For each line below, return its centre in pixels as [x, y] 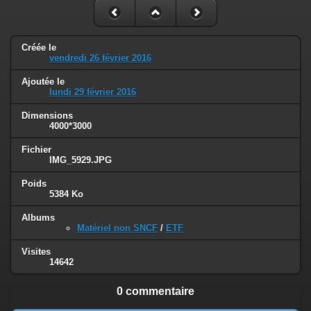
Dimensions [47, 116]
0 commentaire [155, 291]
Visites [36, 251]
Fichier [36, 150]
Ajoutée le [43, 82]
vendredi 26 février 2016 [100, 58]
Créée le [39, 48]
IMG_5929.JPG [81, 160]
